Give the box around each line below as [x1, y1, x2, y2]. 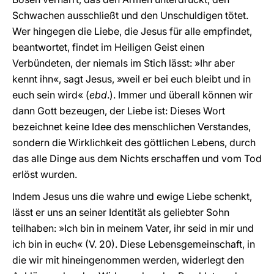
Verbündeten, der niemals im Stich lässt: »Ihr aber [12, 57, 235, 69]
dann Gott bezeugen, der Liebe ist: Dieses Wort [12, 105, 225, 117]
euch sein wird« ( [12, 89, 89, 101]
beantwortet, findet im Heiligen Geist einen [12, 41, 204, 53]
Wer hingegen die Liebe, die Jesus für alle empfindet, [12, 25, 252, 37]
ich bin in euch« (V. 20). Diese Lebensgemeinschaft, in [12, 238, 255, 250]
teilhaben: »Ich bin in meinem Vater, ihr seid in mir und [12, 222, 254, 234]
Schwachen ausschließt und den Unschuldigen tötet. [12, 9, 248, 21]
